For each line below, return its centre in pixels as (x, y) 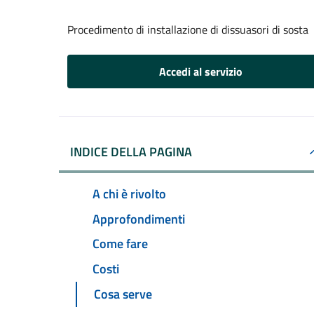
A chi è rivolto (129, 193)
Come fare (120, 244)
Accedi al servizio (200, 71)
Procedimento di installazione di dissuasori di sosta (188, 29)
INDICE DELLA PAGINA (131, 152)
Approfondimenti (139, 219)
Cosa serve (123, 294)
